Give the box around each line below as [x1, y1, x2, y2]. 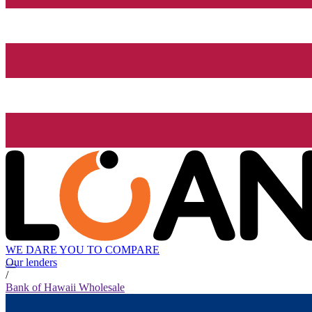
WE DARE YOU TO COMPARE [6, 244, 159, 256]
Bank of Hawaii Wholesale [6, 281, 125, 294]
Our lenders [6, 256, 57, 269]
